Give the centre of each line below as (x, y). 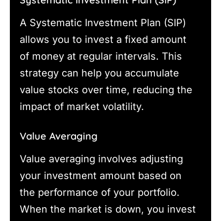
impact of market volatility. (82, 106)
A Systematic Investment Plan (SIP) (103, 22)
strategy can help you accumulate (99, 73)
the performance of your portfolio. (100, 192)
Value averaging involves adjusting (101, 159)
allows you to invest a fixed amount (103, 39)
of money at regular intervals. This (101, 56)
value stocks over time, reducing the (106, 90)
